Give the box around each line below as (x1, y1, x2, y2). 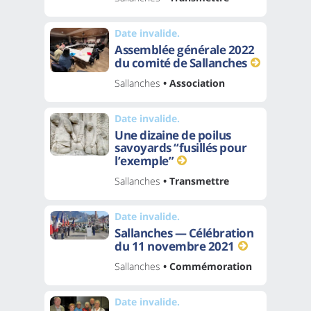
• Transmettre (160, 174, 229, 187)
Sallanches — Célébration (115, 224, 253, 241)
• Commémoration (160, 259, 252, 273)
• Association (160, 76, 225, 90)
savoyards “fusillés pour (115, 139, 246, 155)
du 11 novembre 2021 (115, 237, 235, 254)
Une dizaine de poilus (115, 126, 231, 143)
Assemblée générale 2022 (115, 41, 255, 58)
